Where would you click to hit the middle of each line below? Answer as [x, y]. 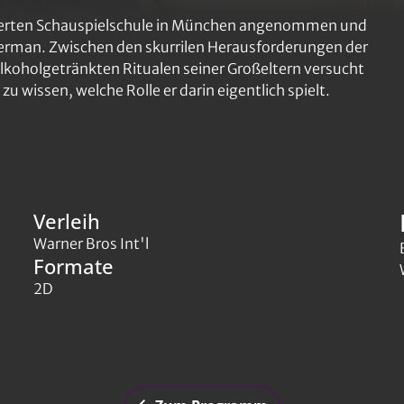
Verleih [67, 221]
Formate [74, 266]
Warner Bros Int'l [92, 243]
